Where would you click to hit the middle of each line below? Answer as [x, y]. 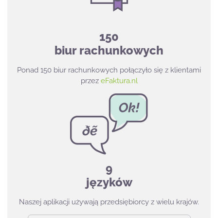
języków [109, 182]
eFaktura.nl [119, 81]
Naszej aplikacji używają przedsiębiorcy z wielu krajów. [109, 202]
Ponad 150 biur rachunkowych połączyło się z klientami [109, 70]
